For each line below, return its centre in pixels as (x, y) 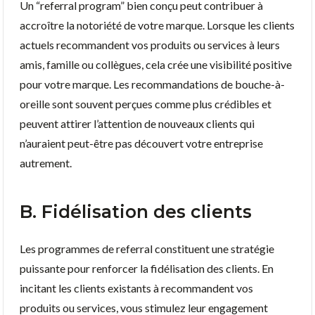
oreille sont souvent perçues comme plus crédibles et (146, 103)
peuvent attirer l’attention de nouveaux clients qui (137, 123)
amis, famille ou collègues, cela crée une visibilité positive (156, 64)
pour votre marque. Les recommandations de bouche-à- (152, 84)
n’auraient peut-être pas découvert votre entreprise (141, 143)
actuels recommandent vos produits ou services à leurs (150, 44)
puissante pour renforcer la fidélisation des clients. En (147, 268)
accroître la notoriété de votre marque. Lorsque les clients (157, 25)
